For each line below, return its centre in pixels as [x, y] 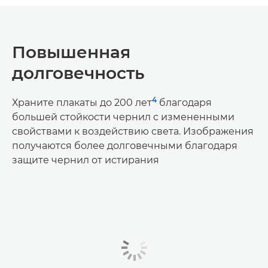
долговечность [78, 73]
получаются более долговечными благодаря [125, 146]
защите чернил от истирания [86, 160]
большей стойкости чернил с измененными [123, 117]
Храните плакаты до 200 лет [82, 103]
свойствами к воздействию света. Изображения [133, 132]
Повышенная [71, 52]
